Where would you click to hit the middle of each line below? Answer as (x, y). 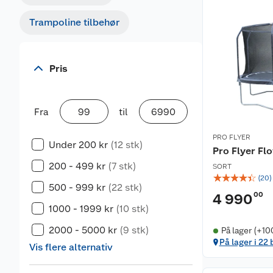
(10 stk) (133, 209)
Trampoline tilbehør (74, 22)
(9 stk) (134, 230)
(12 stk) (127, 145)
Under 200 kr (78, 145)
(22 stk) (125, 187)
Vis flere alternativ (71, 247)
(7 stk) (122, 166)
